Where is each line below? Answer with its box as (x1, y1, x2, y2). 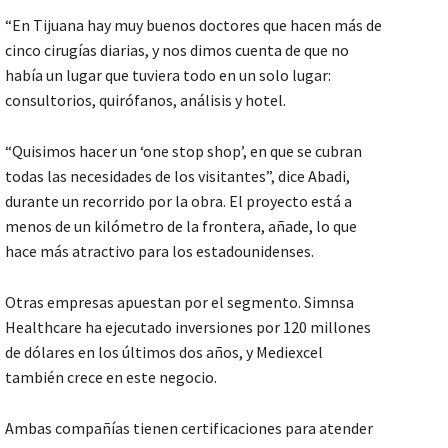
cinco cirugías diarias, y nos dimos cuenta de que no (5, 39, 349, 60)
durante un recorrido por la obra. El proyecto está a (5, 190, 352, 211)
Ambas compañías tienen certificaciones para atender (5, 417, 373, 438)
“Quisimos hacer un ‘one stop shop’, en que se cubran (5, 140, 362, 161)
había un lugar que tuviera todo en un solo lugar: (5, 64, 331, 85)
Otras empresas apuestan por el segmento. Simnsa (5, 291, 354, 312)
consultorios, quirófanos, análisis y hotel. (5, 89, 286, 110)
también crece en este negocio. (5, 366, 217, 387)
